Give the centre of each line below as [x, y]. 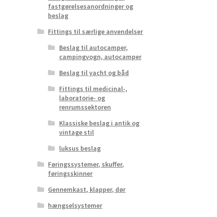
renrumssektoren [85, 107]
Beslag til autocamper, [93, 48]
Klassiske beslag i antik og [99, 123]
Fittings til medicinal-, [93, 89]
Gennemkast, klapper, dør [87, 190]
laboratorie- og [82, 98]
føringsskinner [70, 174]
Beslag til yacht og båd [94, 73]
